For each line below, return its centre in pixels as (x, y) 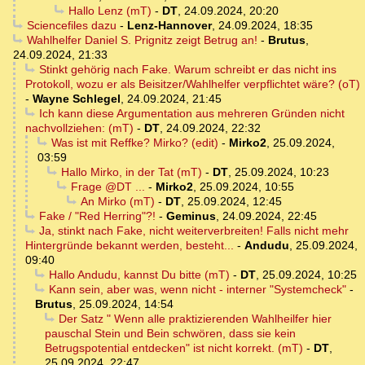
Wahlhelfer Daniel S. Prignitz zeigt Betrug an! (142, 40)
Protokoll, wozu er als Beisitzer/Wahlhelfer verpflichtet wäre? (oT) (193, 84)
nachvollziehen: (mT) (79, 128)
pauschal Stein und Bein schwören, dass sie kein (170, 334)
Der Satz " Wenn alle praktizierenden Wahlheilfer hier (195, 319)
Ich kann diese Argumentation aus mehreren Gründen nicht (191, 114)
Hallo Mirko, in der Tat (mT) (131, 172)
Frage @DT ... (108, 187)
